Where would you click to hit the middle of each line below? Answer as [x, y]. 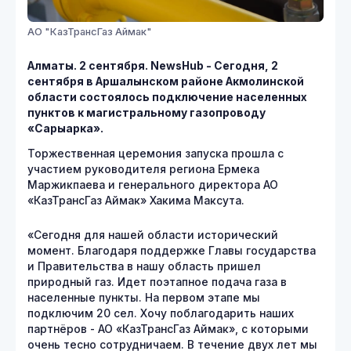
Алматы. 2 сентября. [89, 65]
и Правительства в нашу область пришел [144, 266]
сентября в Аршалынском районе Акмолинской [166, 81]
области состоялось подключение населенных [167, 97]
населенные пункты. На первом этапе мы [144, 297]
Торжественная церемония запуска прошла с [156, 153]
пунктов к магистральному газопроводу [147, 112]
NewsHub [177, 65]
